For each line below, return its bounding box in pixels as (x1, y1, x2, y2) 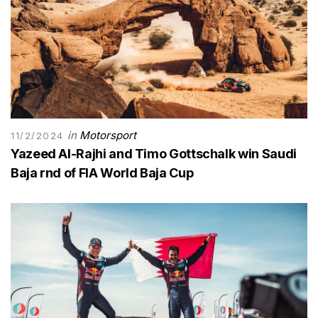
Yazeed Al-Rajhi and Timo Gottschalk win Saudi (11, 146, 297, 162)
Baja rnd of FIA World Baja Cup (11, 165, 194, 181)
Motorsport (79, 128, 137, 143)
